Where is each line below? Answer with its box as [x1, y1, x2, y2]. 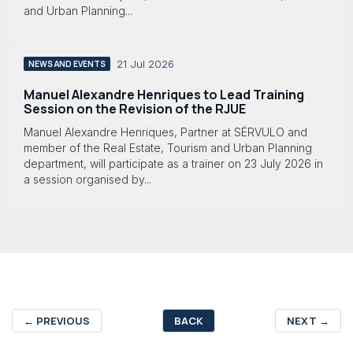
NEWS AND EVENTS [28, 58, 106, 70]
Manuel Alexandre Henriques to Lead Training [24, 86, 304, 104]
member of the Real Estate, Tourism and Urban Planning [24, 140, 312, 154]
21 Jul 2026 [117, 58, 174, 71]
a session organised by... [24, 172, 151, 186]
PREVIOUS [34, 313, 90, 328]
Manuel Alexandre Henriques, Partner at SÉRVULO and [24, 124, 307, 139]
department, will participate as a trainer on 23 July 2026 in [24, 156, 323, 170]
